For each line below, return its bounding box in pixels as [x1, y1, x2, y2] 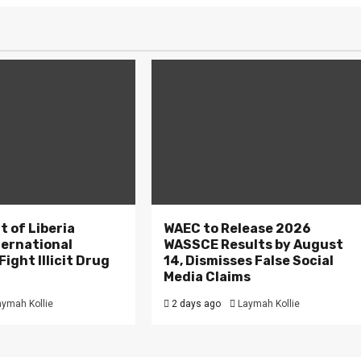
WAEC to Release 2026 [164, 221, 312, 236]
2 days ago [169, 298, 222, 309]
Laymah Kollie [238, 298, 301, 309]
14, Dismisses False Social [164, 253, 334, 268]
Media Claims [164, 269, 251, 284]
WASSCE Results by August [164, 237, 344, 252]
